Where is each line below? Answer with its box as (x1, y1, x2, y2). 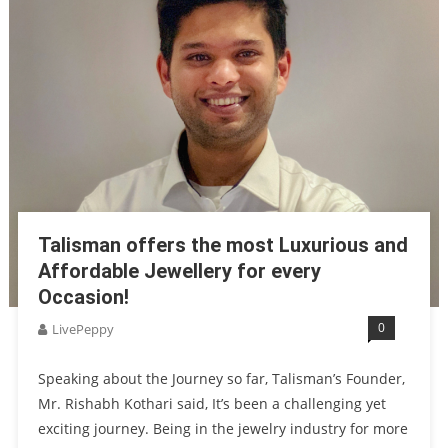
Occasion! (37, 285, 129, 310)
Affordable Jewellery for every (37, 259, 321, 284)
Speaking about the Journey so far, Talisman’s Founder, (37, 369, 405, 389)
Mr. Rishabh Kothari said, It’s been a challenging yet (37, 394, 386, 414)
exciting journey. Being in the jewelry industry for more (37, 419, 408, 439)
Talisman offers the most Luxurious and (37, 233, 408, 258)
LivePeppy (51, 320, 114, 339)
